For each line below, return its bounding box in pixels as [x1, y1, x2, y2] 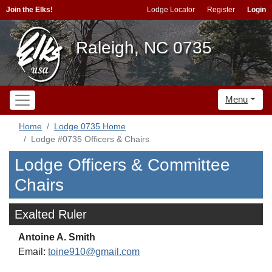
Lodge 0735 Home [54, 121, 126, 131]
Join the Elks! [6, 5, 53, 14]
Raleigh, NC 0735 [76, 38, 212, 57]
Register [207, 5, 235, 14]
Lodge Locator [147, 5, 195, 14]
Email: [18, 246, 48, 257]
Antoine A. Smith [18, 232, 95, 242]
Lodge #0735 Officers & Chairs [31, 134, 149, 144]
